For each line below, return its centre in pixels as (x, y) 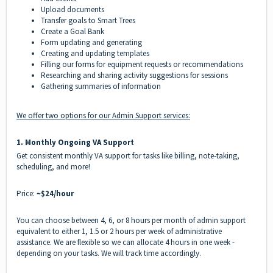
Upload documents (73, 9)
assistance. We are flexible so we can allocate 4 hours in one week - (126, 242)
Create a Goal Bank (73, 31)
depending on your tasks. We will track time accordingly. (109, 253)
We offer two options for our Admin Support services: (103, 115)
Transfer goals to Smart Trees (88, 20)
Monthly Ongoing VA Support (80, 142)
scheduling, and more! (53, 166)
